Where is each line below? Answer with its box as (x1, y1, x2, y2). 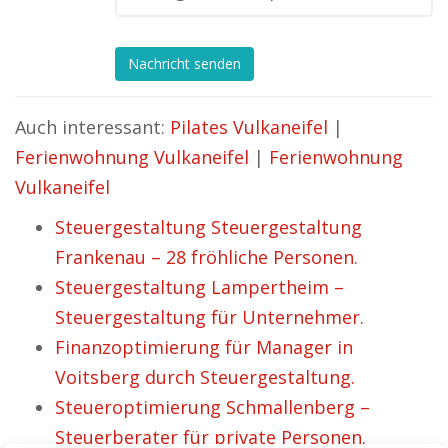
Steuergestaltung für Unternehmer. (55, 305, 364, 329)
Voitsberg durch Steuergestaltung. (55, 365, 355, 389)
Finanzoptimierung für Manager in (55, 335, 353, 359)
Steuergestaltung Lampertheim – (55, 275, 344, 299)
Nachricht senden (128, 54, 241, 74)
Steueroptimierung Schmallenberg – (55, 395, 370, 419)
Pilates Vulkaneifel (170, 115, 328, 139)
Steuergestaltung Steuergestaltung (55, 215, 362, 239)
